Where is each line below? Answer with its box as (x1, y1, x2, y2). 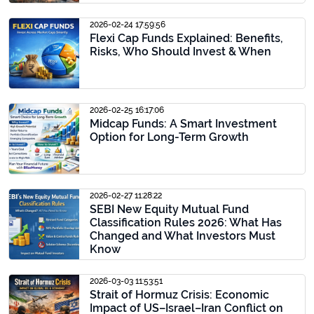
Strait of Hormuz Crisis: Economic (90, 288, 269, 301)
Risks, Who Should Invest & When (90, 45, 271, 58)
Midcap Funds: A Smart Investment (90, 117, 277, 130)
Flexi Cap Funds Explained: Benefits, (90, 32, 283, 45)
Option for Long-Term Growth (90, 130, 249, 144)
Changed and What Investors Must (90, 229, 275, 243)
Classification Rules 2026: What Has (90, 216, 282, 229)
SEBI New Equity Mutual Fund (90, 203, 249, 216)
